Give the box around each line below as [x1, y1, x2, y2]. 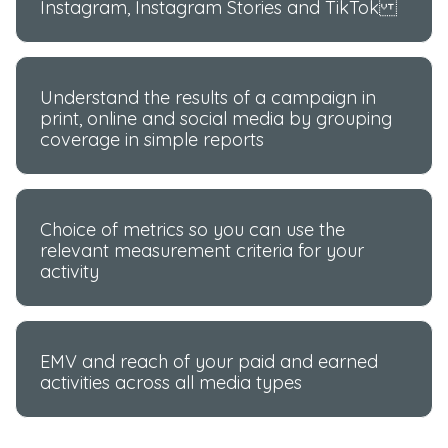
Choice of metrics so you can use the [40, 218, 346, 242]
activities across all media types [40, 371, 303, 395]
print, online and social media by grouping [40, 107, 393, 131]
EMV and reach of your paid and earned [40, 350, 379, 374]
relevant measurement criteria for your [40, 239, 365, 263]
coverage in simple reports [40, 128, 265, 152]
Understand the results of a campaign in [40, 86, 377, 110]
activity [40, 260, 100, 284]
